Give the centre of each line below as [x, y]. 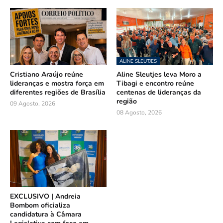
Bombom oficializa [40, 205]
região [127, 101]
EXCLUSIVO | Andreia [45, 196]
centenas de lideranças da [159, 92]
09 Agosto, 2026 [33, 103]
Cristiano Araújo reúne [47, 74]
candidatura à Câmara [46, 214]
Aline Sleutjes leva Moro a [159, 74]
